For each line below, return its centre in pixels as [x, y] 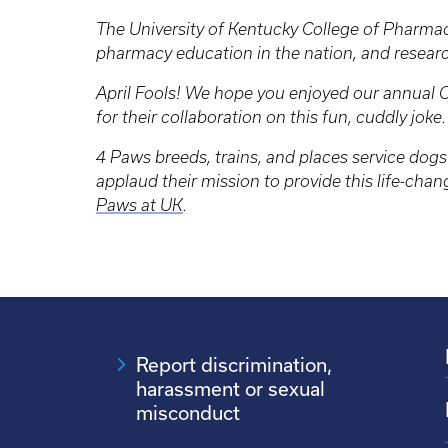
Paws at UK [139, 204]
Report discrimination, [234, 364]
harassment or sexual [230, 388]
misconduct [188, 412]
